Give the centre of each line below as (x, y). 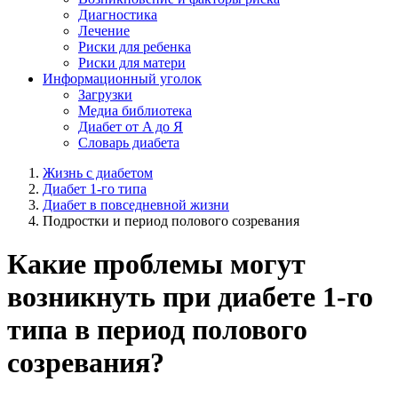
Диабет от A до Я (131, 126)
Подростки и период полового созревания (171, 220)
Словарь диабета (129, 142)
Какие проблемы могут (156, 264)
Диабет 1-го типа (95, 188)
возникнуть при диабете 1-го (190, 297)
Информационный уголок (122, 78)
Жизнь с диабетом (98, 172)
